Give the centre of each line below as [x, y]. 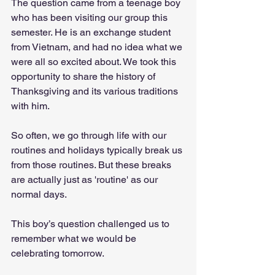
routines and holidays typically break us [98, 150]
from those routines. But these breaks [92, 165]
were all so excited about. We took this [95, 62]
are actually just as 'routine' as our [86, 180]
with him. [31, 106]
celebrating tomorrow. [59, 253]
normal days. [40, 194]
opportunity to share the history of [84, 76]
